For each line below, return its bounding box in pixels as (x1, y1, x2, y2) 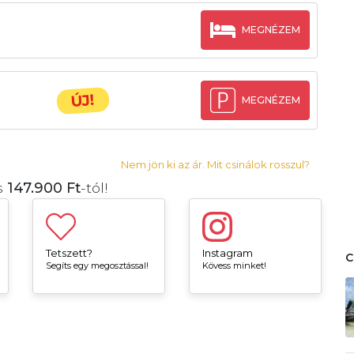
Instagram (201, 247, 253, 260)
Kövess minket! (201, 260, 266, 272)
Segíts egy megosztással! (45, 260, 149, 272)
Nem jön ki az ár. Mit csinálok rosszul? (121, 158, 311, 171)
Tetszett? (45, 247, 92, 260)
